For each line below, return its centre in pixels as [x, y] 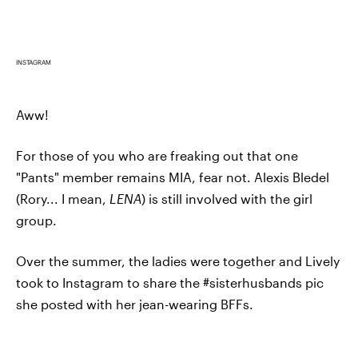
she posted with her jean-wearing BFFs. [135, 304]
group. [36, 220]
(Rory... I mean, [63, 198]
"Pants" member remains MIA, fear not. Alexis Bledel [173, 177]
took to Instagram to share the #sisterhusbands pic [170, 282]
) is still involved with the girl [227, 198]
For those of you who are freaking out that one [157, 155]
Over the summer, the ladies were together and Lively [178, 261]
